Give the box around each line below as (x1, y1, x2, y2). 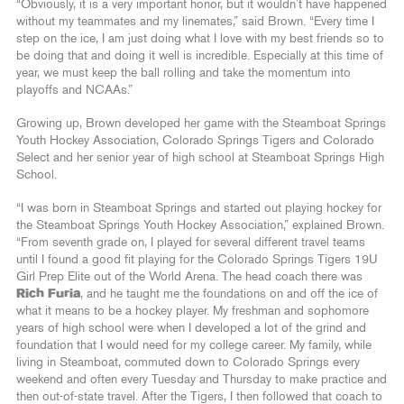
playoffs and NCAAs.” (16, 84, 133, 97)
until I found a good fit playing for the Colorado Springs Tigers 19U (16, 253, 378, 267)
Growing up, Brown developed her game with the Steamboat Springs (16, 117, 386, 131)
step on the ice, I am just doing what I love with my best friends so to (16, 32, 384, 46)
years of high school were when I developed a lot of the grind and (16, 322, 366, 335)
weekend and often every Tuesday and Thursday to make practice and (16, 373, 387, 387)
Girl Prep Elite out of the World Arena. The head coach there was (16, 271, 363, 284)
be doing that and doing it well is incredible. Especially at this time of (16, 50, 383, 63)
